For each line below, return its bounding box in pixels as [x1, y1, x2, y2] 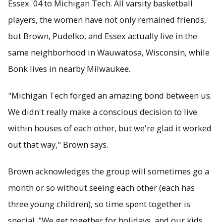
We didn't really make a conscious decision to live [8, 106, 197, 118]
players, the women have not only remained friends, [8, 14, 206, 26]
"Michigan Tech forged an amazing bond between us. [8, 90, 212, 102]
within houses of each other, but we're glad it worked [8, 122, 212, 134]
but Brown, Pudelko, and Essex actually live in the [8, 30, 197, 42]
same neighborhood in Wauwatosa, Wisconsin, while [8, 47, 210, 58]
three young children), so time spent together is [8, 198, 190, 210]
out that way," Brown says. [8, 139, 108, 151]
